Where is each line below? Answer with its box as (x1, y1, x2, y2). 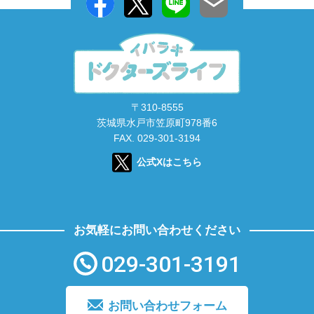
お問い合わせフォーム (107, 299, 227, 313)
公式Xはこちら (137, 156, 202, 168)
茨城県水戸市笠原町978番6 (97, 117, 217, 129)
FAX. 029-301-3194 (114, 132, 200, 144)
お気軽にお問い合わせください (74, 224, 240, 238)
